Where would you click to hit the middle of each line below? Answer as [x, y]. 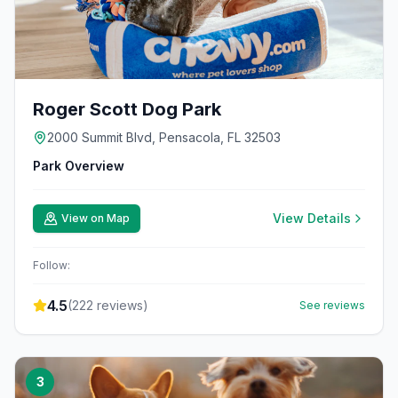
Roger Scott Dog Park [127, 109]
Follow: [52, 265]
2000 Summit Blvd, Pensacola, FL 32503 [164, 137]
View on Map [96, 218]
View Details [312, 218]
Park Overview [79, 166]
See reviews [332, 305]
